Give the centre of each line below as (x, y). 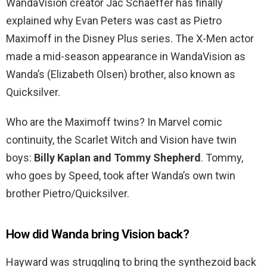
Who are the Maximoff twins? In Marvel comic (114, 122)
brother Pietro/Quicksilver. (68, 194)
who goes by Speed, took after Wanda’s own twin (121, 176)
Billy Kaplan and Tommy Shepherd (117, 158)
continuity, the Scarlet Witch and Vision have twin (121, 140)
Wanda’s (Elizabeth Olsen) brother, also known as (121, 74)
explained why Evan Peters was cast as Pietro (114, 21)
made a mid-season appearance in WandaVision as (126, 57)
